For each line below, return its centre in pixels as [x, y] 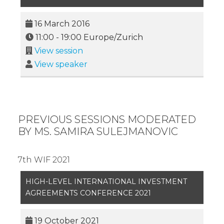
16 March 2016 [62, 24]
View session [59, 51]
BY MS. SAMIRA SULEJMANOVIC [98, 132]
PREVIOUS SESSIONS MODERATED [107, 120]
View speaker [61, 64]
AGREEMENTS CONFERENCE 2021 [88, 193]
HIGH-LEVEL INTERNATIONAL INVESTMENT [106, 182]
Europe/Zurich [112, 37]
